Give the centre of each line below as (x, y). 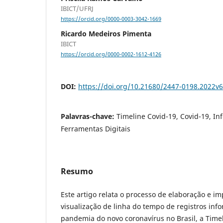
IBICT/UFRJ (77, 9)
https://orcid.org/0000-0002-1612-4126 (111, 55)
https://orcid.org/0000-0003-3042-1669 (111, 19)
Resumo (77, 171)
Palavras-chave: (89, 116)
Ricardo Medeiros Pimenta (106, 34)
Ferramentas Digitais (96, 129)
